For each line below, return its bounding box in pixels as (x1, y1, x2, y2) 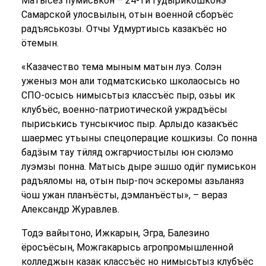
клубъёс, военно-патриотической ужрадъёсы (21, 104, 227, 116)
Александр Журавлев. (21, 204, 119, 216)
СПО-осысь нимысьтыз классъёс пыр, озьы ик (21, 90, 235, 102)
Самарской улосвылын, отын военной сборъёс (21, 9, 233, 21)
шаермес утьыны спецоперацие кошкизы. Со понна (21, 132, 257, 144)
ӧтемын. (21, 37, 59, 49)
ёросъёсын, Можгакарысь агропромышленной (21, 242, 233, 254)
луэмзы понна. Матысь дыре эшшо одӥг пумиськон (21, 161, 256, 173)
